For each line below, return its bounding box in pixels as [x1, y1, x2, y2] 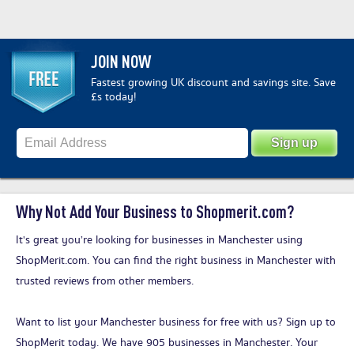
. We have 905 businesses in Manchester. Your [96, 335, 318, 352]
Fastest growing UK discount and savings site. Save [91, 75, 336, 92]
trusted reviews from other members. [16, 273, 194, 290]
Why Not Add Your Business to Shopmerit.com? [16, 201, 294, 222]
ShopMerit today [16, 335, 96, 352]
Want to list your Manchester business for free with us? [16, 314, 286, 331]
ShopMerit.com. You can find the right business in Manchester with [16, 253, 336, 269]
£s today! [91, 89, 137, 106]
